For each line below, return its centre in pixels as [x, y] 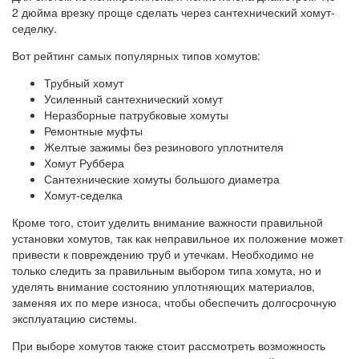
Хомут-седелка [83, 195]
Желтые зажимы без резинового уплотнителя [164, 147]
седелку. [34, 28]
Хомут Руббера [84, 163]
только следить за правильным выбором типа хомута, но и [167, 270]
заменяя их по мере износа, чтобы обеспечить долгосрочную [174, 303]
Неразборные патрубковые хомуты [136, 115]
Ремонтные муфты [93, 131]
